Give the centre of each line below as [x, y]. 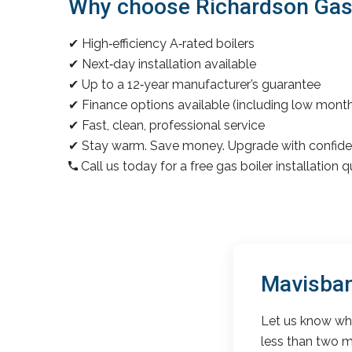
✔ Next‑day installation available [162, 64]
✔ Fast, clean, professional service [167, 125]
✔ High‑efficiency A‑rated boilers [161, 43]
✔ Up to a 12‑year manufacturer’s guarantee [194, 84]
